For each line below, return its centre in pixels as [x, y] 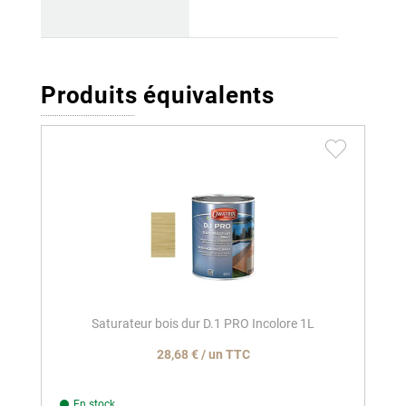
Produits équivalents [158, 96]
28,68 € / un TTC [203, 355]
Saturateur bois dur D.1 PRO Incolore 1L [203, 324]
